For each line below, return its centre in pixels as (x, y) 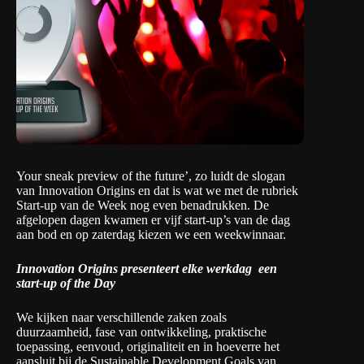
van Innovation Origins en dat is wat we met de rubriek (157, 191)
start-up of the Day (66, 284)
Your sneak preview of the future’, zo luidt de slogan (151, 176)
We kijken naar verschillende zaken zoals (121, 318)
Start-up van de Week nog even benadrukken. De (143, 206)
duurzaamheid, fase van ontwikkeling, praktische (141, 332)
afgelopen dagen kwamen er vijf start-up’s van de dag (153, 220)
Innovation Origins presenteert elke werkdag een (147, 269)
